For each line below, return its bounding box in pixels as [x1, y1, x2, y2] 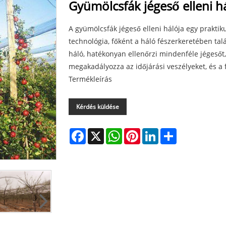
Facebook [86, 127, 117, 137]
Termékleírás [69, 74, 112, 84]
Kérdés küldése [76, 102, 119, 111]
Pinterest [140, 127, 171, 137]
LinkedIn [158, 127, 187, 137]
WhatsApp [122, 127, 157, 137]
